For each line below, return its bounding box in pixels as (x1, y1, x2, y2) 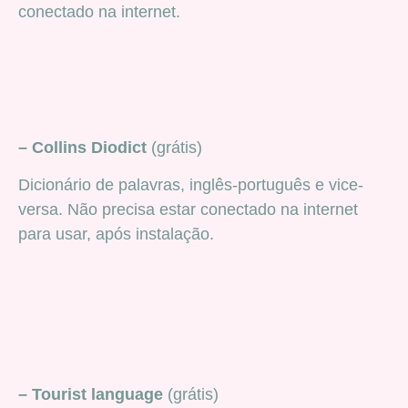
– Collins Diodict (18, 138, 147, 157)
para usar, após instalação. (18, 225, 214, 244)
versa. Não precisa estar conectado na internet (18, 200, 358, 219)
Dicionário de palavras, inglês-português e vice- (18, 176, 363, 195)
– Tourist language (18, 384, 163, 403)
